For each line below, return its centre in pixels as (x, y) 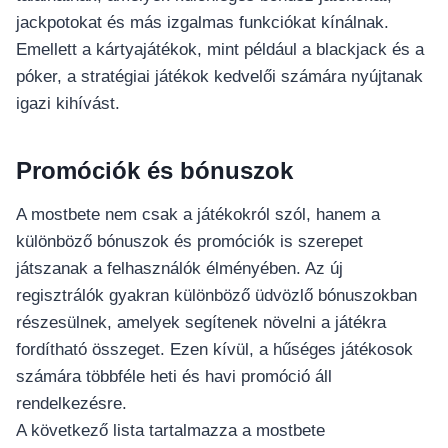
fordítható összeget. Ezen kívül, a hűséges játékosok (214, 350)
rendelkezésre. (71, 404)
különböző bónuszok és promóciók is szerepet (189, 242)
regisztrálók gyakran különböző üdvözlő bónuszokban (216, 296)
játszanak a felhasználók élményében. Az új (179, 269)
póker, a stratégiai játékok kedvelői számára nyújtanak (219, 77)
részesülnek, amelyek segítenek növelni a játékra (201, 323)
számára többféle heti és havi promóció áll (174, 377)
